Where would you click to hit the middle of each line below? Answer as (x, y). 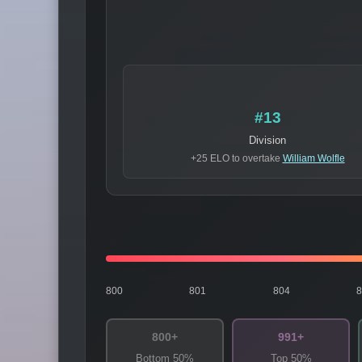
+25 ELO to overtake (236, 159)
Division (267, 141)
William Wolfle (314, 159)
